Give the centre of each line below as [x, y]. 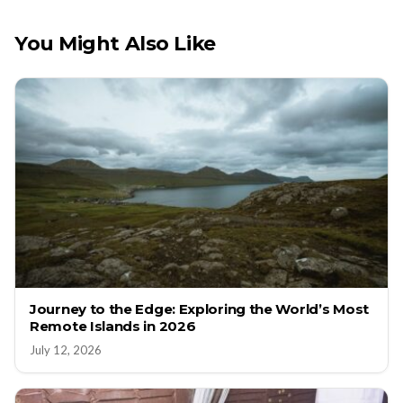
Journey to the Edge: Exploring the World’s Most [199, 309]
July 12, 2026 [66, 350]
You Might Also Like [115, 44]
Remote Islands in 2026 [113, 327]
